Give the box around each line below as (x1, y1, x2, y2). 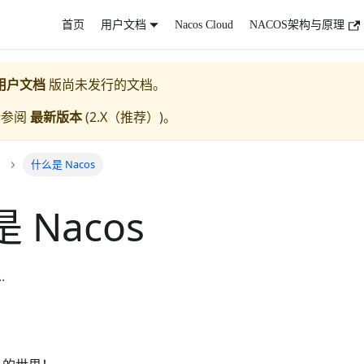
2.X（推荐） (89, 108, 159, 126)
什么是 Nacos (30, 157, 95, 172)
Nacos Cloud (175, 18, 234, 31)
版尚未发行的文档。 (45, 76, 166, 93)
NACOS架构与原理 (249, 18, 345, 31)
